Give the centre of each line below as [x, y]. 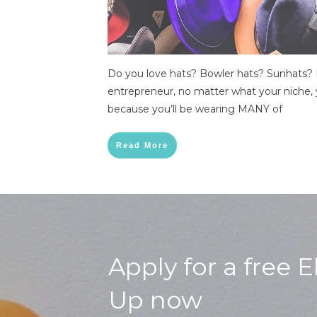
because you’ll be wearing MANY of [195, 109]
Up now [158, 300]
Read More [142, 145]
